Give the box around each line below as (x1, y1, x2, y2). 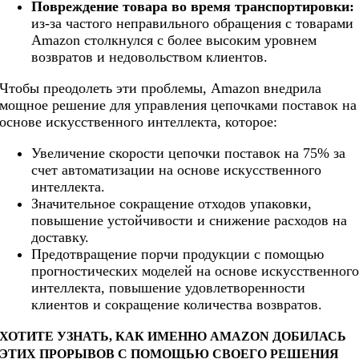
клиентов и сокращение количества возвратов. (31, 296, 323, 313)
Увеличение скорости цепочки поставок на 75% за (31, 145, 346, 162)
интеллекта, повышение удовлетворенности (31, 280, 306, 296)
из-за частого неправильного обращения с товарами (31, 15, 354, 32)
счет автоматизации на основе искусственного (31, 162, 322, 179)
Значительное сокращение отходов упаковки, (31, 196, 313, 212)
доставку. (31, 229, 90, 246)
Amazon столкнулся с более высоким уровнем (31, 32, 317, 49)
